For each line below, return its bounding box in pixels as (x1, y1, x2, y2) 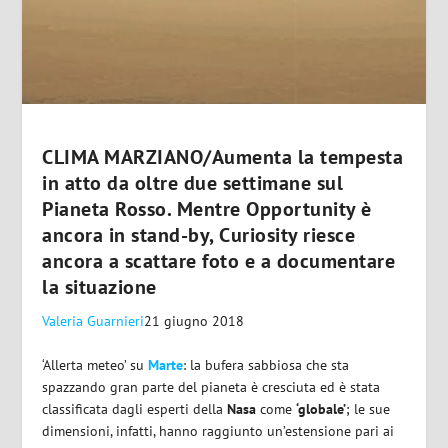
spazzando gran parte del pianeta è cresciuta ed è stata (42, 377, 381, 396)
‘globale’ (296, 399, 347, 418)
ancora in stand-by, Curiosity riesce (42, 221, 356, 248)
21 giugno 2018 (144, 311, 245, 330)
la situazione (42, 273, 157, 300)
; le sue (346, 399, 391, 418)
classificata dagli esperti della (42, 399, 224, 418)
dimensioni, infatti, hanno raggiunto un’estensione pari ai (42, 421, 395, 440)
